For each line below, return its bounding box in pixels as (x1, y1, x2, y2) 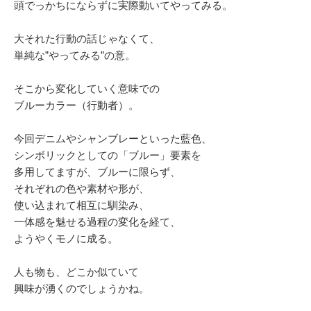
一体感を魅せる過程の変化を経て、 (14, 216, 180, 228)
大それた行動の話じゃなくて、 (14, 33, 160, 45)
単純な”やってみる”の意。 (14, 49, 135, 62)
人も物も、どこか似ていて (14, 266, 139, 278)
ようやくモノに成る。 (14, 233, 118, 245)
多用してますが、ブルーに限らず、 (14, 166, 180, 178)
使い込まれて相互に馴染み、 (14, 199, 149, 212)
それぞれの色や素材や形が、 (14, 183, 149, 195)
